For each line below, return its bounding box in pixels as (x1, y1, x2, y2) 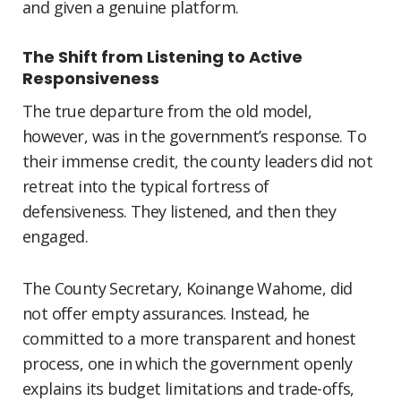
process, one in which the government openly (22, 353, 353, 374)
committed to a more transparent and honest (22, 328, 356, 349)
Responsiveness (22, 67, 159, 90)
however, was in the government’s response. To (22, 125, 366, 147)
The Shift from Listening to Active (22, 46, 303, 68)
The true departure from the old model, (22, 100, 312, 122)
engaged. (22, 226, 89, 247)
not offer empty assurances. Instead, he (22, 303, 310, 324)
